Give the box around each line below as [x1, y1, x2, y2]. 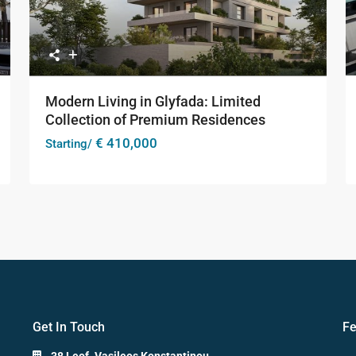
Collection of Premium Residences [45, 110, 265, 128]
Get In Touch [33, 319, 105, 335]
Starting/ [45, 136, 92, 151]
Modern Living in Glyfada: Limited [45, 92, 261, 110]
